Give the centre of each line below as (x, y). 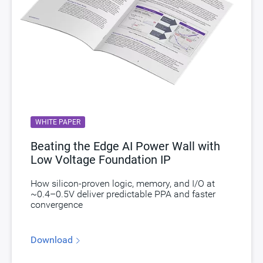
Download (53, 240)
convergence (57, 205)
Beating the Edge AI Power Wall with (125, 146)
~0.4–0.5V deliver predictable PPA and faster (123, 194)
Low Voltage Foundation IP (101, 160)
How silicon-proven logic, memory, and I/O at (123, 184)
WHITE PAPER (58, 122)
